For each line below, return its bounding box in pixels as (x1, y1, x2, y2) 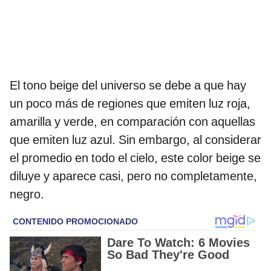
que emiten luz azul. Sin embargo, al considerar (10, 132, 261, 147)
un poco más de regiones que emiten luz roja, (10, 96, 250, 111)
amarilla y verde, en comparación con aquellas (10, 114, 255, 129)
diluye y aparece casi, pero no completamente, (10, 168, 257, 183)
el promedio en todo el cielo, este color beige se (10, 150, 261, 165)
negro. (10, 186, 44, 201)
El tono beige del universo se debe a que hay (10, 77, 246, 93)
